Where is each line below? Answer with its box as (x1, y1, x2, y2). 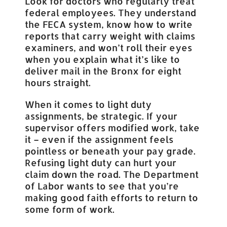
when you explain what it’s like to (25, 53, 180, 65)
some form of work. (25, 203, 115, 215)
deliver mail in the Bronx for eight (25, 64, 182, 77)
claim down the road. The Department (25, 168, 199, 180)
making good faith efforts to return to (25, 191, 199, 203)
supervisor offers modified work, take (25, 121, 200, 133)
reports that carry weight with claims (25, 29, 196, 42)
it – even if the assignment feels (25, 133, 174, 145)
